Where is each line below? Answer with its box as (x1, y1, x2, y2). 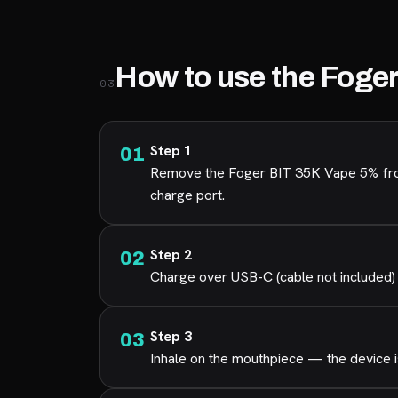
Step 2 (150, 245, 192, 264)
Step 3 (150, 327, 192, 346)
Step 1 (150, 141, 192, 160)
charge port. (150, 186, 225, 204)
